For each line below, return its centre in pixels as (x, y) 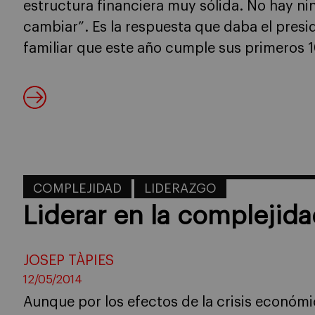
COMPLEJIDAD (77, 188)
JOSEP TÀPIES (69, 261)
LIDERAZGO (180, 188)
